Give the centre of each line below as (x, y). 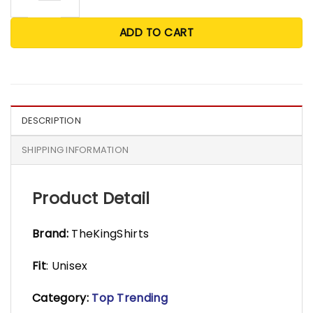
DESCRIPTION (51, 120)
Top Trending (130, 298)
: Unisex (67, 266)
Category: (60, 298)
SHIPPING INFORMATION (75, 150)
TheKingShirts (109, 234)
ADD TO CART (156, 32)
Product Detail (91, 198)
